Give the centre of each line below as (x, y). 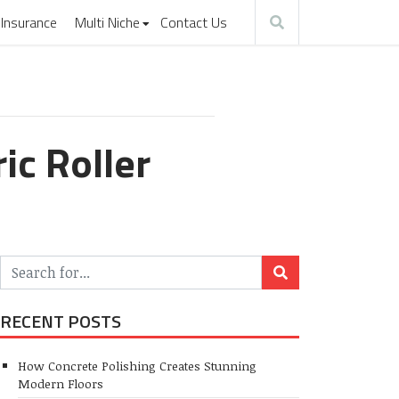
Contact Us (193, 22)
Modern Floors (61, 383)
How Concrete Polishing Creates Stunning (137, 365)
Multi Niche (107, 22)
